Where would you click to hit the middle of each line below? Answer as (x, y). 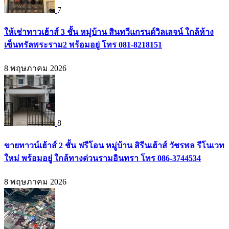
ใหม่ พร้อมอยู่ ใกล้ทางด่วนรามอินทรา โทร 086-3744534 (102, 158)
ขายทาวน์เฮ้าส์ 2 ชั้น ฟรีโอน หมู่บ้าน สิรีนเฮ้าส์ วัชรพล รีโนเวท (114, 145)
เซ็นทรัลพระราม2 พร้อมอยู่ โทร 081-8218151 (83, 45)
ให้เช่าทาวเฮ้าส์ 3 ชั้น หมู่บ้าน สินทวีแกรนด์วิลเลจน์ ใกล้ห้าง (109, 32)
